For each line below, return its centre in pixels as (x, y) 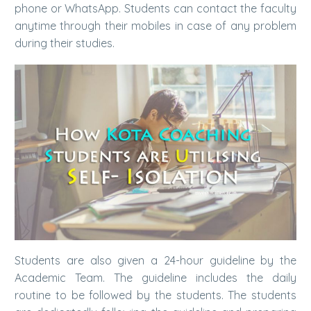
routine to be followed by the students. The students (155, 295)
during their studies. (65, 43)
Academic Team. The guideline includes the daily (155, 278)
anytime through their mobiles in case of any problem (155, 26)
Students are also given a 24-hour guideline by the (155, 261)
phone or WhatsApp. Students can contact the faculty (155, 8)
